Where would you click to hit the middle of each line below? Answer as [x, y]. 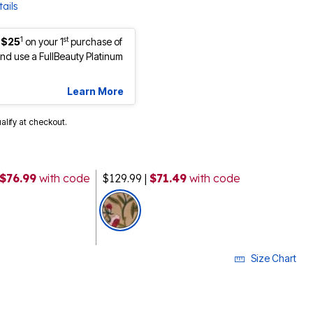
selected [165, 200]
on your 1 [44, 42]
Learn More [95, 92]
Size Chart [274, 259]
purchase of [95, 42]
